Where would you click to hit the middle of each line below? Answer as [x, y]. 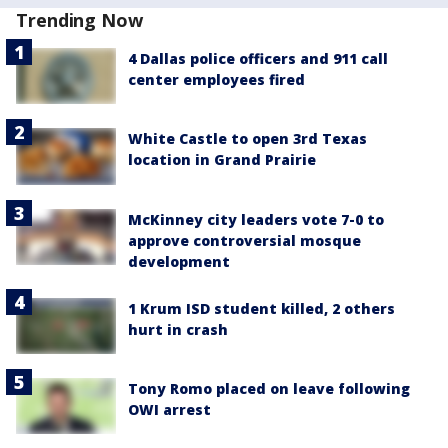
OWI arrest [169, 409]
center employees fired [216, 80]
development [179, 261]
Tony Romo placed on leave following [269, 388]
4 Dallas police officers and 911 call [258, 59]
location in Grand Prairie [222, 160]
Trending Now [79, 20]
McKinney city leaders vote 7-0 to [256, 219]
